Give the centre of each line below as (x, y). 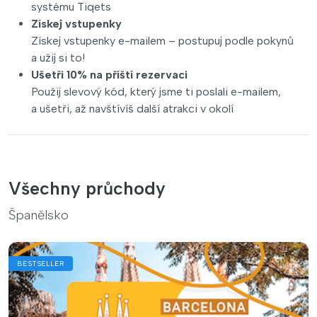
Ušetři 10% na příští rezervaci (109, 74)
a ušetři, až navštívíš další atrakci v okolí (132, 108)
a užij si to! (58, 57)
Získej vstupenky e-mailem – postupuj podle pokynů (162, 40)
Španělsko (39, 215)
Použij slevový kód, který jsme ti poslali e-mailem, (156, 91)
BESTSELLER (41, 263)
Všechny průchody (87, 188)
